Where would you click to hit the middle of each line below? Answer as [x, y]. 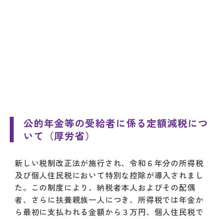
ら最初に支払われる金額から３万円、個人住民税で [109, 212]
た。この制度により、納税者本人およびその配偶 [105, 187]
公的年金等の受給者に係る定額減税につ [116, 123]
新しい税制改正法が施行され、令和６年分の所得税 [109, 163]
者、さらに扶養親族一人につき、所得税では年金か [109, 200]
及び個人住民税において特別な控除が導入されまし [109, 175]
